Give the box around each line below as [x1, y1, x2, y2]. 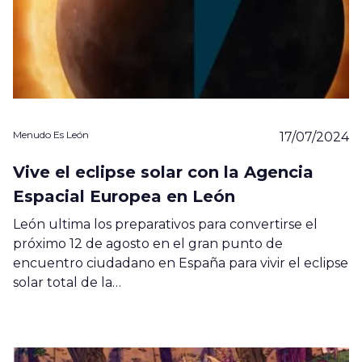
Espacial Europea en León [13, 186, 235, 206]
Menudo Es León [13, 128, 89, 141]
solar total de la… [13, 274, 121, 290]
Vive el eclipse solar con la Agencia [13, 162, 314, 182]
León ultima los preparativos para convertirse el [13, 216, 318, 232]
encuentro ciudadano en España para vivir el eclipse [13, 255, 348, 271]
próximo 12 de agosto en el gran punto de [13, 235, 283, 251]
